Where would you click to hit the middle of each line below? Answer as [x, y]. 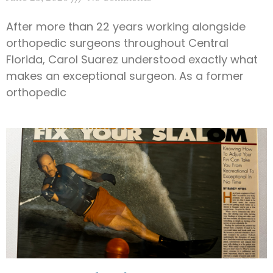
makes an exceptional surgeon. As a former [125, 76]
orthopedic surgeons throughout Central [117, 43]
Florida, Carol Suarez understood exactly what [132, 59]
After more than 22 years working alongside [126, 27]
